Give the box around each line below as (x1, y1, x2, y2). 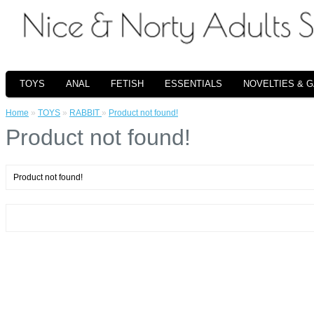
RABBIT (69, 108, 102, 118)
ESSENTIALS (165, 78, 222, 89)
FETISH (111, 78, 144, 89)
